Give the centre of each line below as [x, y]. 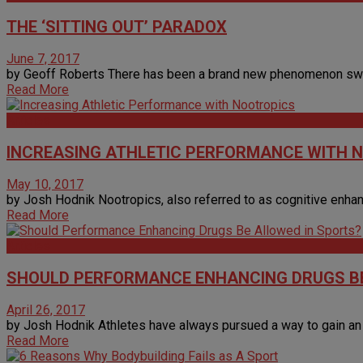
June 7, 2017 [43, 58]
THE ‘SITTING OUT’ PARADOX [117, 26]
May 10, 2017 [45, 184]
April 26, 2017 [46, 310]
